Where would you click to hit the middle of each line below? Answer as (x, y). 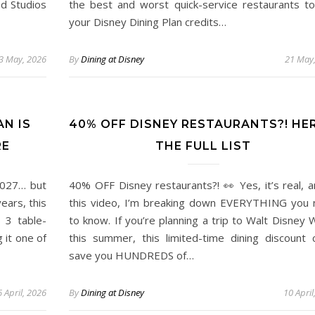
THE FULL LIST (203, 146)
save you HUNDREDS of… (131, 255)
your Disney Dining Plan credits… (148, 22)
